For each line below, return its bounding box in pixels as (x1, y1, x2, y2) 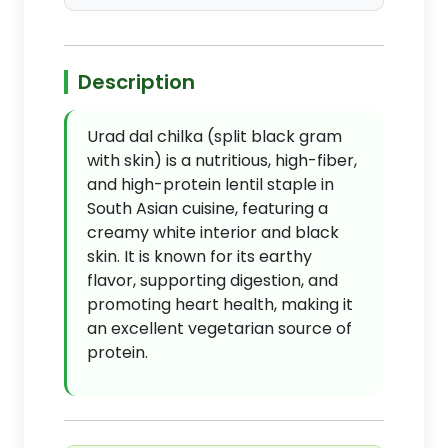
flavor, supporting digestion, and (87, 269, 338, 292)
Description (78, 68, 195, 96)
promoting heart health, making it (87, 293, 353, 316)
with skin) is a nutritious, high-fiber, (87, 149, 357, 172)
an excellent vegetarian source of (87, 317, 352, 340)
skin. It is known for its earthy (87, 245, 312, 268)
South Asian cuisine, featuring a (87, 197, 328, 220)
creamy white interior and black (87, 221, 339, 244)
